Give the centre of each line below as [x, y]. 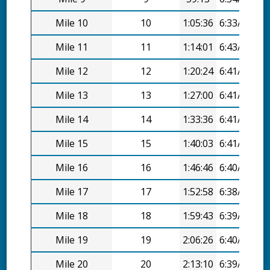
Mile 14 [72, 120]
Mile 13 [72, 96]
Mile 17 [72, 192]
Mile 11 [72, 47]
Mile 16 [72, 168]
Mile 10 [72, 23]
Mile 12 [72, 71]
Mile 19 [72, 240]
